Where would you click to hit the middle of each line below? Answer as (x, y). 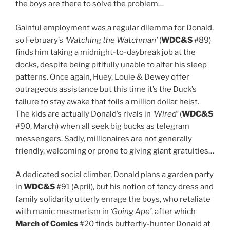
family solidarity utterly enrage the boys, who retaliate (113, 199)
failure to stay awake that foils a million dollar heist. (107, 101)
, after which (174, 212)
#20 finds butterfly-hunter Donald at (145, 224)
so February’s (39, 40)
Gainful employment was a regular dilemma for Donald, (114, 27)
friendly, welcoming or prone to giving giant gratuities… (115, 151)
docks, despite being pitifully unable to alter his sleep (111, 64)
